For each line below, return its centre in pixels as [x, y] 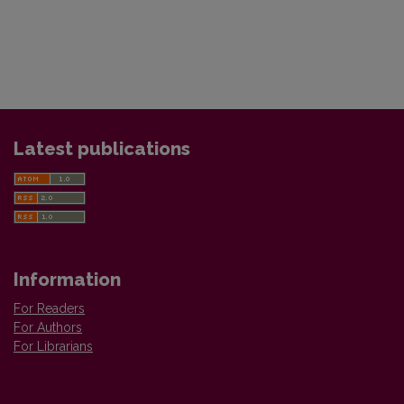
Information [67, 280]
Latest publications [102, 149]
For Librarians [53, 347]
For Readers [49, 309]
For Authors [48, 328]
